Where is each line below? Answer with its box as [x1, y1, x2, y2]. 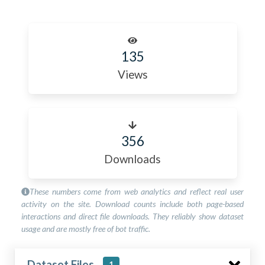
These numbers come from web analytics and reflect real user [30, 186, 244, 197]
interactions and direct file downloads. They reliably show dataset [21, 211, 244, 222]
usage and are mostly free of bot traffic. [21, 224, 151, 234]
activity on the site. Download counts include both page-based [21, 199, 244, 209]
